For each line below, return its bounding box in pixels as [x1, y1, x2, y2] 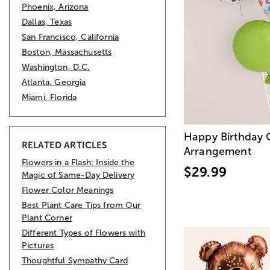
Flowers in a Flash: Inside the [22, 157, 134, 167]
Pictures [22, 240, 54, 250]
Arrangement [184, 145, 251, 157]
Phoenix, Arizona [22, 2, 89, 11]
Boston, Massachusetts [22, 47, 112, 57]
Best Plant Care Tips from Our [22, 200, 141, 210]
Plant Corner [22, 213, 72, 222]
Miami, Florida [22, 92, 77, 102]
